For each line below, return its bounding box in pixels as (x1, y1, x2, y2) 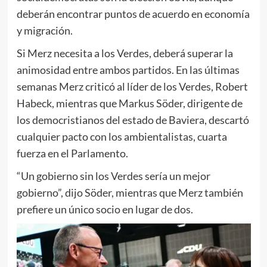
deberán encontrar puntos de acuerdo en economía (16, 7, 250, 20)
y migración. (16, 23, 73, 37)
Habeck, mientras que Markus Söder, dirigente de (16, 96, 243, 110)
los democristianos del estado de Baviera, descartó (16, 113, 249, 126)
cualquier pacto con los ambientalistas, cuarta (16, 129, 227, 143)
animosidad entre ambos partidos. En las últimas (16, 63, 240, 76)
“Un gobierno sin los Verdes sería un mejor (16, 169, 210, 182)
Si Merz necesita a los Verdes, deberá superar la (16, 46, 233, 60)
